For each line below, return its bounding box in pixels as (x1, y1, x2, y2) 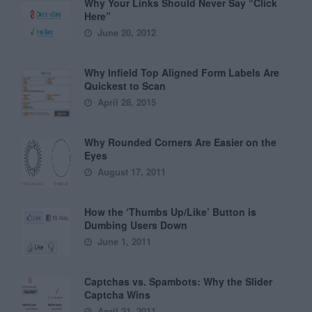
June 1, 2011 (95, 235, 152, 249)
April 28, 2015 (95, 95, 157, 109)
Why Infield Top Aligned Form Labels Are (84, 65, 280, 80)
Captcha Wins (84, 288, 151, 302)
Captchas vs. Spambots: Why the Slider (84, 274, 273, 289)
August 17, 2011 (95, 165, 166, 179)
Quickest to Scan (84, 79, 166, 93)
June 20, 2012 (95, 26, 157, 40)
